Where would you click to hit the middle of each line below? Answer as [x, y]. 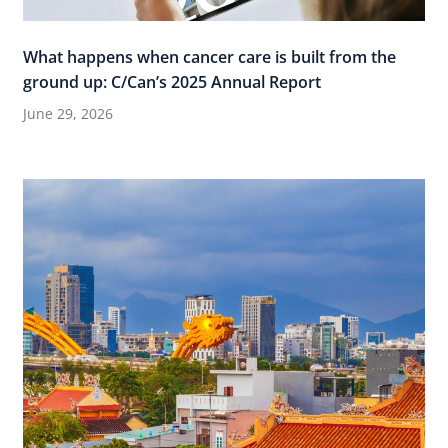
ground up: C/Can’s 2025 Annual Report [172, 81]
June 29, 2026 [68, 113]
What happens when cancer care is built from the [209, 56]
